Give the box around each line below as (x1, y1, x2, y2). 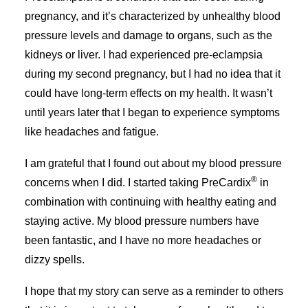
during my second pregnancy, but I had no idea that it (25, 68, 280, 80)
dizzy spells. (25, 254, 85, 265)
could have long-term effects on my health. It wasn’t (25, 87, 272, 99)
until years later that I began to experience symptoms (25, 107, 280, 118)
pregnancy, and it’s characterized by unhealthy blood (25, 10, 280, 22)
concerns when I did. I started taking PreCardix (25, 177, 251, 188)
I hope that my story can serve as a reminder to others (25, 285, 283, 297)
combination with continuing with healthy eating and (25, 196, 276, 208)
